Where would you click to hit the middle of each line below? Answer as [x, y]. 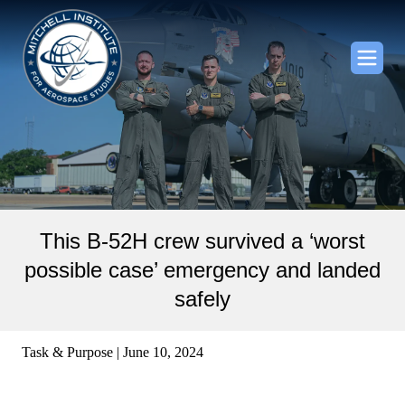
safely [202, 299]
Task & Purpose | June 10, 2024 [113, 353]
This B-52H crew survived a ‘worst [202, 241]
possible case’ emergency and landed [202, 270]
